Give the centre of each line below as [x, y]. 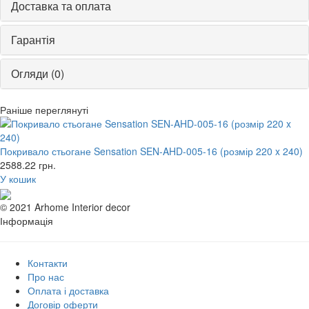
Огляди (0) [38, 74]
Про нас [46, 276]
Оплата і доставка [68, 290]
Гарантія [33, 40]
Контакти [48, 262]
